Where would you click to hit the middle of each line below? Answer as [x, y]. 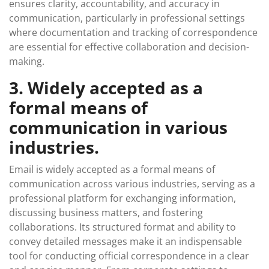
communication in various [118, 127]
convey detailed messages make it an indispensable [125, 241]
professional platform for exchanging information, [122, 198]
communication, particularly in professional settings [127, 18]
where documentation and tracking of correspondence [133, 32]
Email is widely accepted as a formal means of [112, 169]
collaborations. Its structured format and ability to [122, 227]
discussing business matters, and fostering [106, 213]
